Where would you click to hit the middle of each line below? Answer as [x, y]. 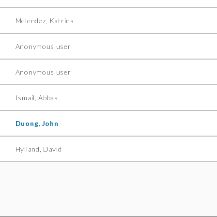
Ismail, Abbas [37, 98]
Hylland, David [39, 149]
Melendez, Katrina [45, 21]
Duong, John [37, 124]
